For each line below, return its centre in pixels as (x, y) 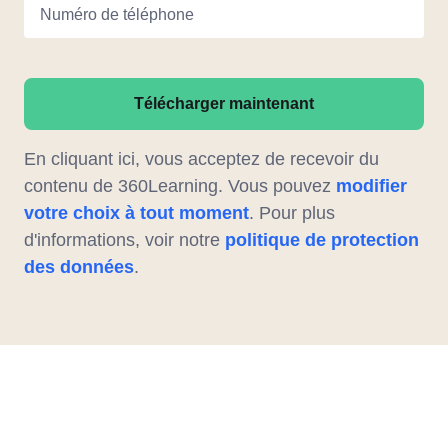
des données (79, 267)
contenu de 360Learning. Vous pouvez (180, 186)
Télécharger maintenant (224, 104)
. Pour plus (292, 213)
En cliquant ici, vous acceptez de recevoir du (201, 159)
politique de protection (322, 240)
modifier (371, 186)
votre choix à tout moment (136, 213)
